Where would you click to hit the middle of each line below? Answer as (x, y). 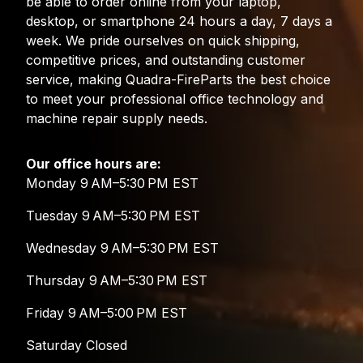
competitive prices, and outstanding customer (166, 60)
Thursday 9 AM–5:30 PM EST (117, 280)
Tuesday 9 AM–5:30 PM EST (113, 215)
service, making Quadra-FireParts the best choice (178, 79)
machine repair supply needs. (117, 118)
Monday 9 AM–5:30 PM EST (112, 183)
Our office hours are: (94, 163)
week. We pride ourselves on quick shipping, (163, 40)
